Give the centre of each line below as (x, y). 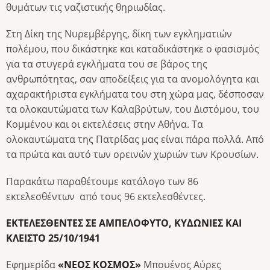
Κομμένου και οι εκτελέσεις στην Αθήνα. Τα (105, 124)
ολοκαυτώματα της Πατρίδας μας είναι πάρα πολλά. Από (135, 140)
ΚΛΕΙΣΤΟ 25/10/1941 (53, 238)
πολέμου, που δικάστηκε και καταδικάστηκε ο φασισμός (133, 49)
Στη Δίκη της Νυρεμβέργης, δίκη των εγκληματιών (119, 34)
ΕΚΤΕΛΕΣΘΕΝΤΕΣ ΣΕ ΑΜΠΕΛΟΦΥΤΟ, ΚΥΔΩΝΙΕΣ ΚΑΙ (124, 223)
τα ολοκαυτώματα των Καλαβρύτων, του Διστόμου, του (133, 109)
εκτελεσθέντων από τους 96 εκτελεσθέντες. (106, 196)
